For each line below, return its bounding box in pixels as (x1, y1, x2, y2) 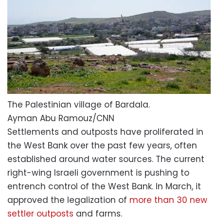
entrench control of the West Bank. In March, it (7, 181, 201, 193)
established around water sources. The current (7, 153, 204, 165)
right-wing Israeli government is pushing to (7, 167, 189, 179)
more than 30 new (129, 194, 207, 206)
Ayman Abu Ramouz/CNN (7, 112, 114, 125)
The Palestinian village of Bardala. (7, 99, 150, 111)
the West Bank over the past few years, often (7, 140, 197, 152)
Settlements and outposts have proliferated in (7, 126, 203, 138)
